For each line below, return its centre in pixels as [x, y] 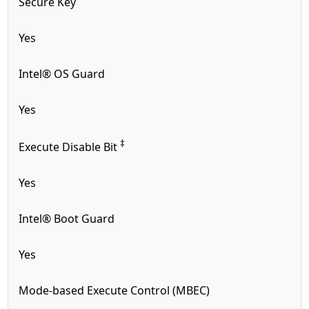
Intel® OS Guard [62, 73]
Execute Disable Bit [70, 147]
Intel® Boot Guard [68, 219]
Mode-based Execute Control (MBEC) [116, 290]
